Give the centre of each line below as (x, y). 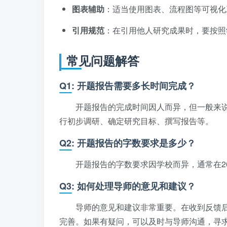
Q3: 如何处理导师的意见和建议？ (127, 186)
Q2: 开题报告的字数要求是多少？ (127, 143)
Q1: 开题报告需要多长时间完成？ (127, 86)
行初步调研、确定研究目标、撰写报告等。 (136, 121)
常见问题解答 (103, 61)
